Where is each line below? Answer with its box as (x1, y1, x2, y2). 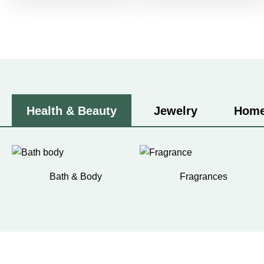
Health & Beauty (27, 104, 117, 118)
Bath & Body (49, 171, 103, 182)
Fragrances (180, 171, 228, 182)
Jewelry (153, 104, 197, 118)
